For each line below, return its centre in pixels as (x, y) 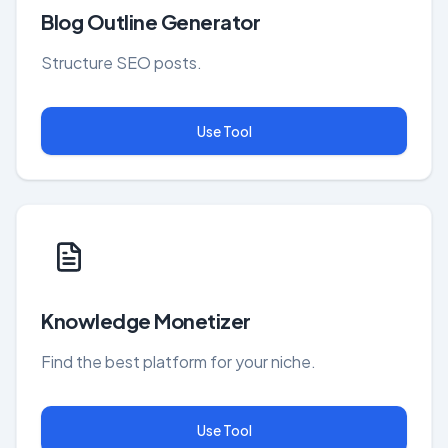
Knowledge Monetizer (146, 320)
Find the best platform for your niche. (178, 361)
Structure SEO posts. (121, 62)
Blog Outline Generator (150, 21)
